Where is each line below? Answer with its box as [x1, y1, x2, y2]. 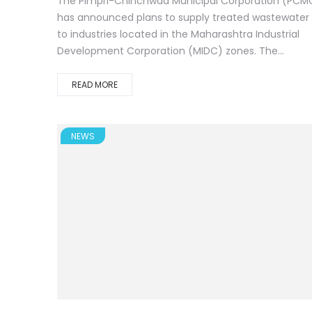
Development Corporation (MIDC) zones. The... [57, 45, 284, 59]
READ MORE [72, 79, 118, 92]
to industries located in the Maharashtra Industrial [57, 28, 299, 42]
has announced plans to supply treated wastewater [57, 11, 309, 26]
